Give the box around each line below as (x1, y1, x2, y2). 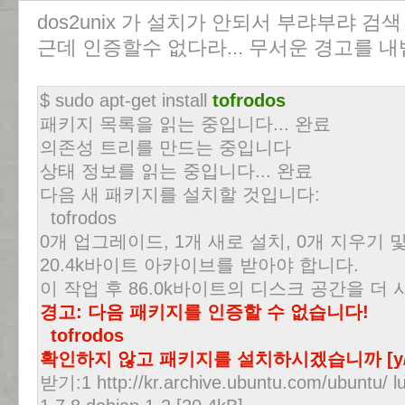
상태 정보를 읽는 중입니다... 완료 (40, 161, 313, 181)
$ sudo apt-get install (40, 90, 212, 110)
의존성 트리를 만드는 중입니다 (40, 137, 291, 157)
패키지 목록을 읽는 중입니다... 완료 (40, 114, 331, 134)
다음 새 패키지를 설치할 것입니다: (40, 184, 320, 204)
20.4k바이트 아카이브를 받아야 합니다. (40, 255, 359, 275)
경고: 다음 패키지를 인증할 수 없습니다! (40, 302, 369, 322)
